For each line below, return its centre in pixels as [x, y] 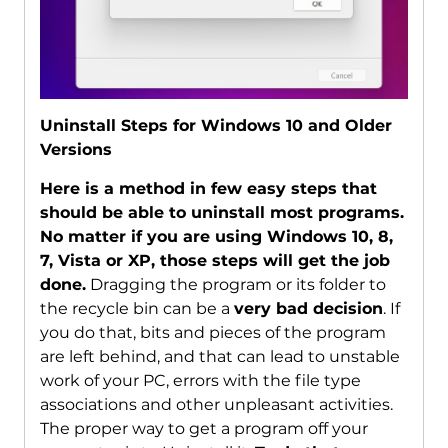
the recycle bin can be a [136, 309]
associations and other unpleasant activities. [216, 405]
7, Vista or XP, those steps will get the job [214, 261]
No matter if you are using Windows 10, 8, [216, 237]
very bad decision [308, 309]
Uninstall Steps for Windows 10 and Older [215, 126]
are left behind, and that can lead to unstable [219, 357]
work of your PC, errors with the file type [200, 381]
